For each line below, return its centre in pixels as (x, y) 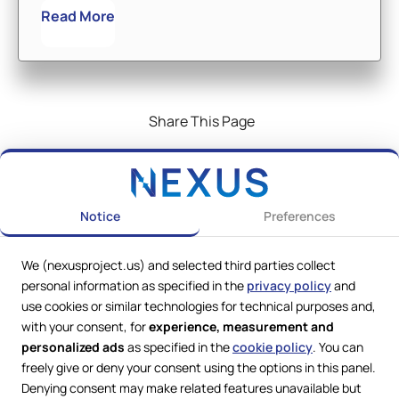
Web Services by (83, 388)
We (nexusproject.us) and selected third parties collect (179, 265)
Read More (78, 16)
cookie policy (273, 347)
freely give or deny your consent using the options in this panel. (199, 367)
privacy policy (289, 285)
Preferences (299, 216)
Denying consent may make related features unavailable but (191, 388)
